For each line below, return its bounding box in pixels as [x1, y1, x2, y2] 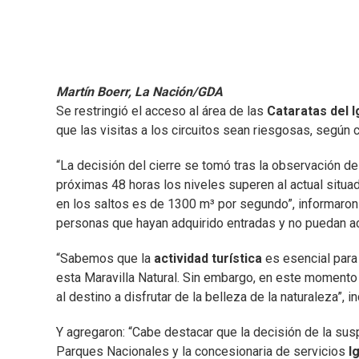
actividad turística [154, 251, 265, 267]
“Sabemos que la [56, 251, 154, 267]
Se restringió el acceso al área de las [56, 103, 267, 119]
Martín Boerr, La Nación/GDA [56, 84, 223, 100]
